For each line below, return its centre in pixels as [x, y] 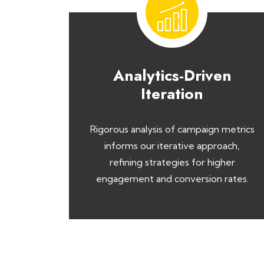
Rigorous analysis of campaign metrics [172, 129]
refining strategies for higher [172, 162]
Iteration [172, 94]
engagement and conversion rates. [172, 179]
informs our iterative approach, [172, 146]
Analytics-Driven [172, 75]
